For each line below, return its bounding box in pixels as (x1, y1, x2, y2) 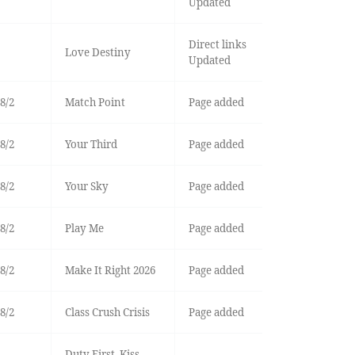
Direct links (188, 37, 246, 52)
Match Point (64, 95, 125, 110)
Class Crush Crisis (64, 305, 150, 320)
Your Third (64, 137, 117, 152)
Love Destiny (64, 45, 131, 60)
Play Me (64, 221, 104, 236)
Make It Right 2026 (64, 263, 155, 278)
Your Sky (64, 179, 109, 194)
